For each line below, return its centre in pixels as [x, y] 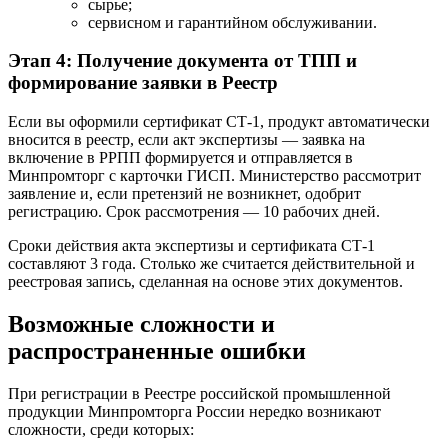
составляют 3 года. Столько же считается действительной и [211, 263]
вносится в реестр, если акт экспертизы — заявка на [186, 139]
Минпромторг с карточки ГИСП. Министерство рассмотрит [214, 175]
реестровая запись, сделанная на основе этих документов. [205, 281]
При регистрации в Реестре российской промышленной [199, 393]
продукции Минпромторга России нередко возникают [194, 411]
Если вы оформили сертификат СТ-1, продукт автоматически [219, 121]
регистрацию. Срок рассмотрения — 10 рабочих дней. [194, 211]
